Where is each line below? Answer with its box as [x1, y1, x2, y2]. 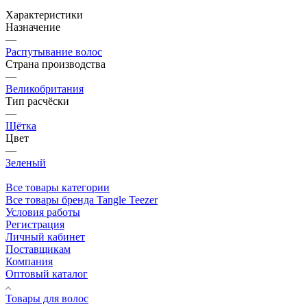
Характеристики [5, 8, 83, 21]
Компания [5, 255, 53, 267]
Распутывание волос [5, 45, 102, 58]
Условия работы [5, 206, 80, 218]
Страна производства [5, 58, 106, 70]
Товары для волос [5, 292, 88, 304]
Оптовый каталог [5, 267, 88, 280]
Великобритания [5, 82, 84, 95]
